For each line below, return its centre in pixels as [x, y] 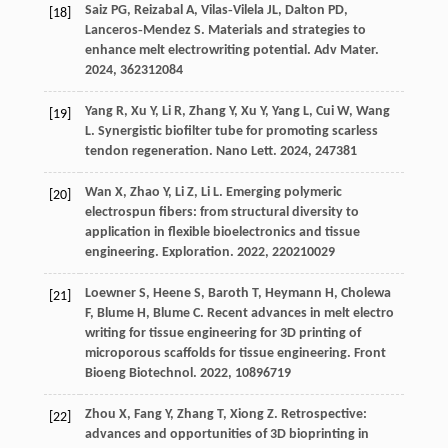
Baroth [228, 294]
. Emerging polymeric [280, 193]
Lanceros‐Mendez [137, 31]
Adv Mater [344, 51]
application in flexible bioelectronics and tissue [222, 233]
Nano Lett [244, 152]
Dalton [304, 11]
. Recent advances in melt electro [296, 314]
